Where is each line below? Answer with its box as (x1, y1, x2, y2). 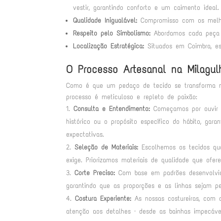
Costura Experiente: (75, 194, 132, 203)
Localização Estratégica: (73, 41, 145, 50)
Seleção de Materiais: (74, 143, 139, 151)
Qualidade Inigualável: (73, 16, 138, 25)
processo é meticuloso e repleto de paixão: (66, 92, 198, 101)
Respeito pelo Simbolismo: (73, 29, 151, 37)
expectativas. (66, 130, 105, 139)
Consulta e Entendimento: (74, 104, 150, 113)
